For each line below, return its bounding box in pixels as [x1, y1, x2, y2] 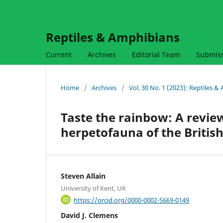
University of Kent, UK [61, 183, 126, 193]
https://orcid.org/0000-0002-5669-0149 [74, 195, 190, 205]
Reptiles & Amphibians [46, 29, 180, 45]
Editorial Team [132, 49, 180, 59]
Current [46, 49, 72, 59]
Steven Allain [61, 171, 106, 181]
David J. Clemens [61, 211, 118, 221]
